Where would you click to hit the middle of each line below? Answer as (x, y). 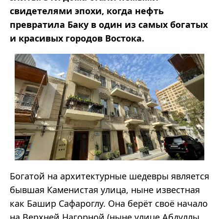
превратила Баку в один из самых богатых (109, 25)
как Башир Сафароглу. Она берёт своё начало (109, 204)
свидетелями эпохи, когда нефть (87, 11)
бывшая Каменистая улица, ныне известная (105, 190)
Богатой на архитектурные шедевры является (109, 176)
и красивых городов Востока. (77, 38)
